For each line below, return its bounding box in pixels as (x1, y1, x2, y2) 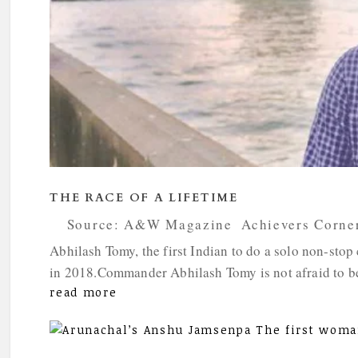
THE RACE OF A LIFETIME (50, 190, 238, 206)
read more (50, 284, 117, 300)
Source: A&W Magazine (66, 215, 233, 234)
